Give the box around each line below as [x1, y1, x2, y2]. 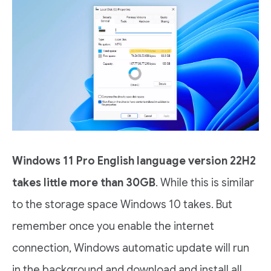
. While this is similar [155, 176, 254, 190]
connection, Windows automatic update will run [12, 241, 249, 255]
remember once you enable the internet [12, 220, 214, 233]
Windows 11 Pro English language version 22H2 [12, 154, 256, 168]
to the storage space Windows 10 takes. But [12, 198, 232, 212]
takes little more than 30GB [12, 176, 155, 190]
